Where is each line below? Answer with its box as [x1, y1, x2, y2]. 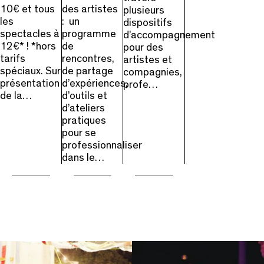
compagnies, [123, 67, 182, 78]
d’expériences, [61, 78, 128, 89]
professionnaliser [61, 140, 142, 151]
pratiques [61, 115, 106, 126]
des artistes [61, 4, 118, 15]
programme [61, 28, 116, 39]
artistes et [123, 54, 172, 65]
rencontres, [61, 53, 114, 64]
